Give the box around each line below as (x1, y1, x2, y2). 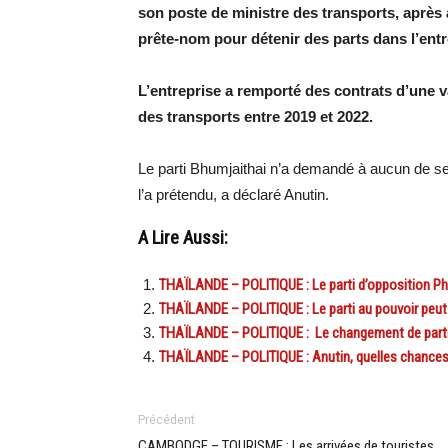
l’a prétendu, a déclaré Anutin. (138, 185, 329, 203)
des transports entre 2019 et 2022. (138, 107, 373, 125)
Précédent (138, 412, 195, 427)
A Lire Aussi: (138, 226, 228, 249)
